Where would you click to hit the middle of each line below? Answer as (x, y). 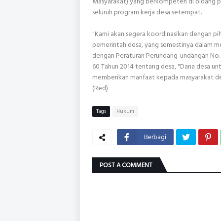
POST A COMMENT (126, 165)
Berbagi (155, 137)
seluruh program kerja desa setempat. (147, 12)
